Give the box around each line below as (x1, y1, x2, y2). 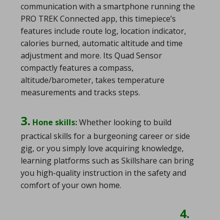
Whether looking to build (77, 116, 171, 128)
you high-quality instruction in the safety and (21, 167, 186, 178)
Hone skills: (32, 116, 77, 128)
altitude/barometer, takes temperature (21, 74, 165, 85)
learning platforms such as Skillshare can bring (21, 155, 194, 166)
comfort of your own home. (21, 179, 121, 191)
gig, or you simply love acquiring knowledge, (21, 142, 184, 154)
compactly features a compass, (21, 62, 134, 73)
